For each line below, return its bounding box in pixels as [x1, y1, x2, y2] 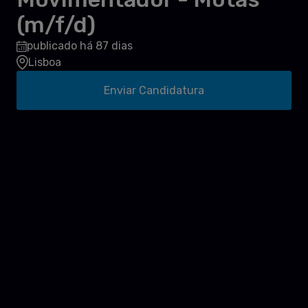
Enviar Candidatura [104, 84, 204, 98]
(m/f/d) [16, 12, 96, 38]
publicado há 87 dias [27, 39, 133, 53]
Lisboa [28, 56, 61, 69]
